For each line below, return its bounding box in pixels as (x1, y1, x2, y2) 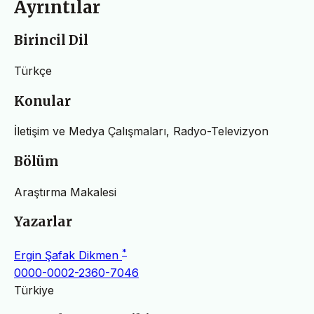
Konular (14, 93, 71, 109)
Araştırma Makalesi (14, 184, 116, 199)
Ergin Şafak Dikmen (14, 247, 122, 262)
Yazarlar (14, 214, 72, 231)
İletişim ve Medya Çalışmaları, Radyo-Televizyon (14, 124, 268, 139)
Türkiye (14, 282, 54, 297)
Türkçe (14, 63, 52, 78)
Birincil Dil (14, 32, 88, 49)
